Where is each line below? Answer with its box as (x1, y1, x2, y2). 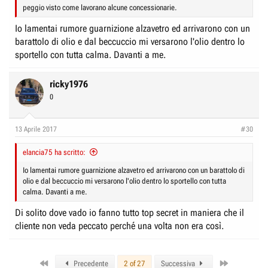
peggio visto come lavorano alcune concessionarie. (23, 2, 177, 12)
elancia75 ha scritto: (23, 147, 86, 157)
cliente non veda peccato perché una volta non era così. (15, 220, 224, 232)
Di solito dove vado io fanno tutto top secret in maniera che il (15, 206, 244, 218)
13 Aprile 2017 (15, 124, 57, 133)
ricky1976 (50, 78, 88, 90)
